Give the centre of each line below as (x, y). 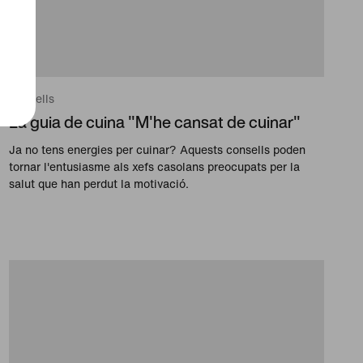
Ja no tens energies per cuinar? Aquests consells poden (157, 150)
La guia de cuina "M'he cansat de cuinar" (154, 122)
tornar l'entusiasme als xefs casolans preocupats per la (154, 167)
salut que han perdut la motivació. (98, 184)
